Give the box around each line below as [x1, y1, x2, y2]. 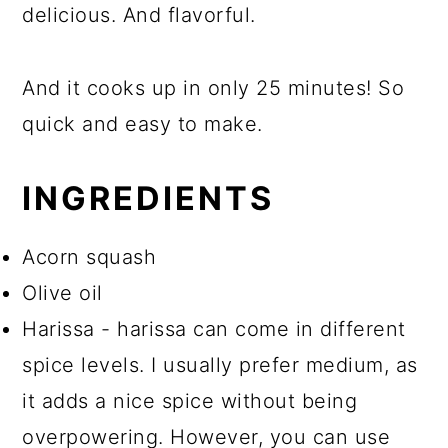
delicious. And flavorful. [22, 2, 256, 27]
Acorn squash [22, 244, 157, 269]
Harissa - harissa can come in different [22, 316, 406, 341]
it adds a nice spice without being [22, 388, 358, 413]
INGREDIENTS [22, 178, 275, 218]
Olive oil [22, 280, 103, 305]
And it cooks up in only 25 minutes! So [22, 75, 405, 100]
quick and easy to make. [22, 111, 263, 136]
